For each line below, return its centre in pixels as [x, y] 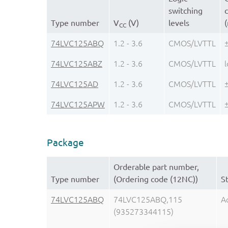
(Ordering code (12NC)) [156, 179]
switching [186, 10]
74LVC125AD [75, 84]
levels [179, 23]
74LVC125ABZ [77, 63]
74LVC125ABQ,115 [148, 200]
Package [65, 142]
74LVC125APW [78, 104]
